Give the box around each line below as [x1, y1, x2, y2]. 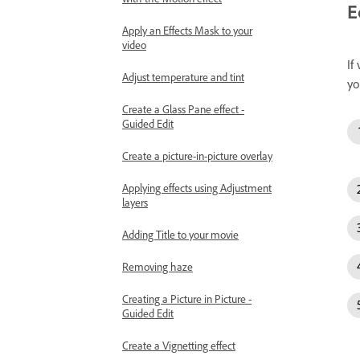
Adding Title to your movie [122, 227, 239, 241]
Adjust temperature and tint [122, 70, 244, 84]
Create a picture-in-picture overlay [122, 149, 272, 162]
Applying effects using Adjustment [122, 181, 272, 194]
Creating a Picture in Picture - [122, 292, 252, 305]
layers [122, 195, 148, 209]
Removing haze [122, 260, 193, 273]
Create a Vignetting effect [122, 338, 235, 352]
